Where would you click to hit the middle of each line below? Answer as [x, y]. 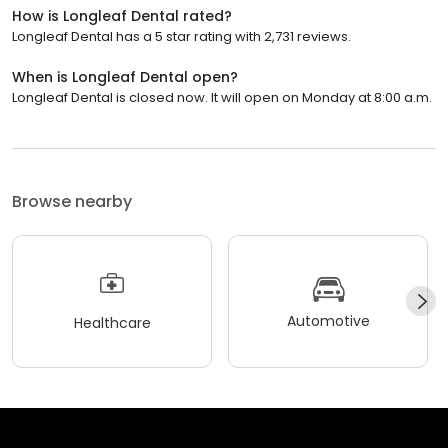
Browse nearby [72, 201]
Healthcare [112, 323]
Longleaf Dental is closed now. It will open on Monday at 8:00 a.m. [222, 97]
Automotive [328, 321]
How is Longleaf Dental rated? [122, 15]
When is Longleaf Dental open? [125, 76]
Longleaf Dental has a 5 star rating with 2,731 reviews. [181, 36]
